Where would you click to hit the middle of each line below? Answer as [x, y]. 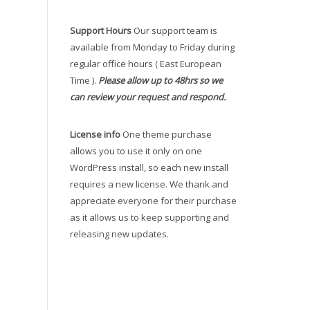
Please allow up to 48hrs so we [161, 80]
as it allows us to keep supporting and [149, 217]
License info [95, 134]
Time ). [84, 80]
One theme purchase [166, 134]
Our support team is [174, 30]
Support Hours [101, 30]
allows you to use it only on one [136, 151]
